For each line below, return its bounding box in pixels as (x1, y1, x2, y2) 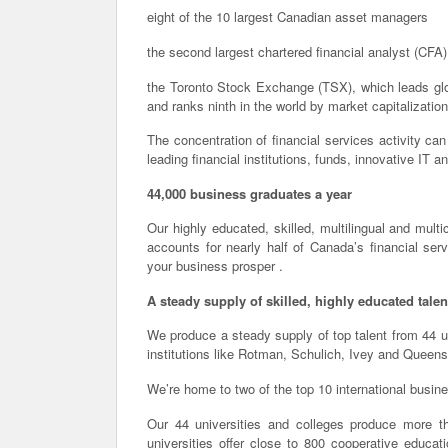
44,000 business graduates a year (147, 183, 352, 203)
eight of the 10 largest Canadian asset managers (147, 7, 428, 27)
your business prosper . (147, 256, 283, 276)
